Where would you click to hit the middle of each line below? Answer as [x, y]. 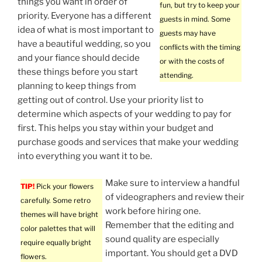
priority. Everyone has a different [85, 15]
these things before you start [78, 72]
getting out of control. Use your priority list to [111, 100]
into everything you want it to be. [85, 156]
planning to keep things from [77, 86]
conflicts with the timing [200, 47]
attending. [177, 75]
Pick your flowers [64, 187]
